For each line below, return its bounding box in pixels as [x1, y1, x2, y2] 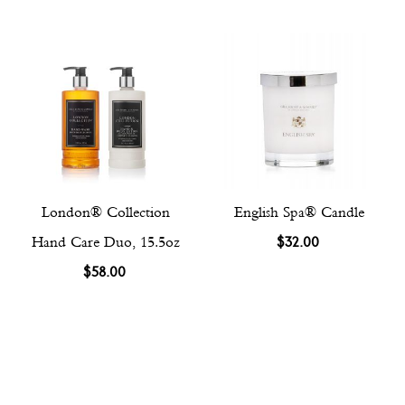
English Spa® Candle [233, 202, 364, 221]
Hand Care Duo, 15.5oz [32, 232, 181, 250]
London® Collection [42, 202, 171, 221]
